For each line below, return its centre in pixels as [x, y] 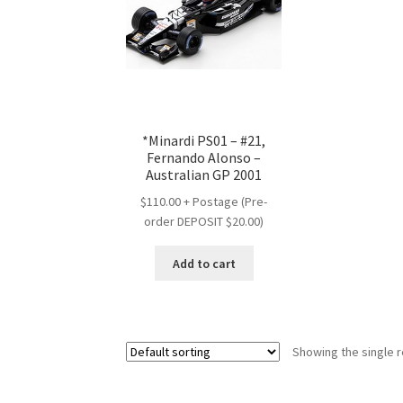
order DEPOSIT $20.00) [204, 222]
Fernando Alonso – [204, 158]
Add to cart [204, 263]
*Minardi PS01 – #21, [204, 141]
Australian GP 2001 [204, 175]
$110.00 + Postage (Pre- [204, 202]
